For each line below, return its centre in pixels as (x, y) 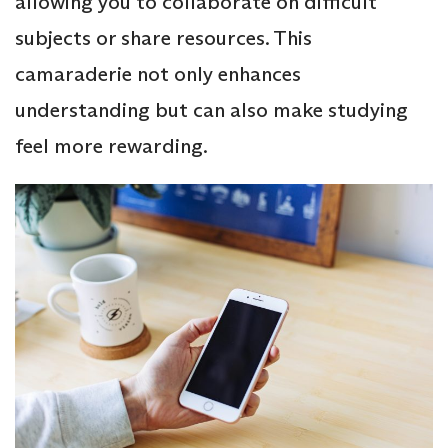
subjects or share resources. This (163, 38)
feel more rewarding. (111, 146)
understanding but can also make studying (211, 110)
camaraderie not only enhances (158, 74)
